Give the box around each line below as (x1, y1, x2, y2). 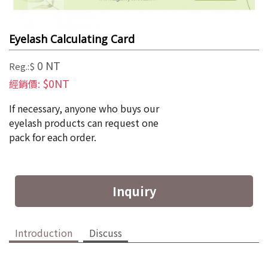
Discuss (89, 226, 122, 240)
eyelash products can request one (9, 115, 159, 130)
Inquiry (112, 182, 156, 200)
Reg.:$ (9, 60, 35, 73)
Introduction (15, 226, 72, 240)
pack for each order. (9, 130, 96, 145)
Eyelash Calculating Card (9, 32, 135, 47)
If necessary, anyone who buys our (9, 101, 159, 116)
